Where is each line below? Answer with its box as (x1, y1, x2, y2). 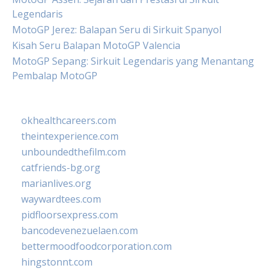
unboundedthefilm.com (21, 145, 126, 158)
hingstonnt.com (21, 255, 93, 269)
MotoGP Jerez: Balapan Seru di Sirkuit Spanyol (12, 23, 221, 36)
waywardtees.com (21, 192, 101, 206)
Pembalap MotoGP (12, 69, 97, 82)
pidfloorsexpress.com (21, 208, 118, 221)
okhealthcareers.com (21, 114, 116, 127)
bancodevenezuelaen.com (21, 224, 138, 237)
